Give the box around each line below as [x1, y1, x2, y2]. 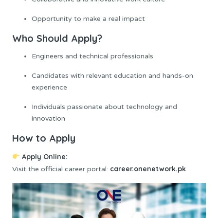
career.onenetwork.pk [110, 164, 186, 173]
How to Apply [12, 132, 75, 145]
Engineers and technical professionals [32, 52, 153, 61]
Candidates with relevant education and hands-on [32, 72, 193, 80]
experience [32, 83, 67, 92]
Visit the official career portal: [12, 164, 110, 173]
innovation [32, 114, 65, 123]
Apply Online [21, 152, 66, 161]
